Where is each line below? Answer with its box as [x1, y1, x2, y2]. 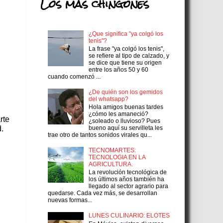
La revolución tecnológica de [88, 169, 167, 176]
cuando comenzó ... [48, 73, 101, 81]
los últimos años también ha [88, 176, 164, 183]
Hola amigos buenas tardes [88, 104, 163, 111]
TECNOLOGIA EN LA [88, 154, 145, 161]
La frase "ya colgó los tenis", [88, 45, 164, 53]
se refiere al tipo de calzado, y [88, 52, 169, 60]
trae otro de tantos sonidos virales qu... [48, 131, 152, 139]
